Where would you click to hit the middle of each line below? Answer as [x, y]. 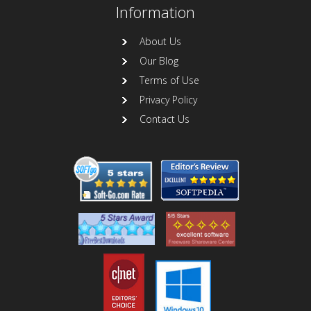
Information [155, 12]
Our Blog [159, 61]
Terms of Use [169, 81]
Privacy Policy [168, 100]
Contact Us [165, 119]
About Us [160, 42]
